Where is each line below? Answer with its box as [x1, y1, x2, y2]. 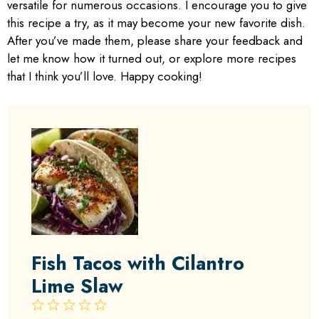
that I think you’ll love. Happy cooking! [7, 68, 202, 85]
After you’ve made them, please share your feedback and [7, 32, 303, 49]
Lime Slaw [31, 271, 123, 300]
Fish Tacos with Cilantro [31, 249, 244, 277]
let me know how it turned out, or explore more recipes [7, 50, 296, 67]
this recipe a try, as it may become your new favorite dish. [7, 14, 305, 31]
